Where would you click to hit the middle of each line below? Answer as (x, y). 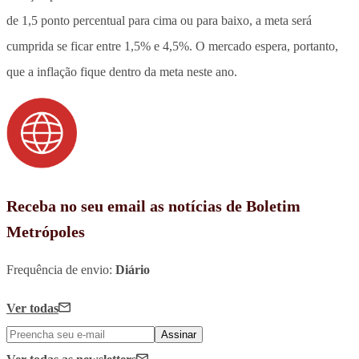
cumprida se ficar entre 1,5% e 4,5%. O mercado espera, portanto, (172, 46)
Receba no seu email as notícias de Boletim (153, 206)
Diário (133, 269)
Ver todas (32, 308)
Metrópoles (46, 231)
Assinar (179, 334)
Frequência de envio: (61, 269)
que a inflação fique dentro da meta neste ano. (122, 71)
